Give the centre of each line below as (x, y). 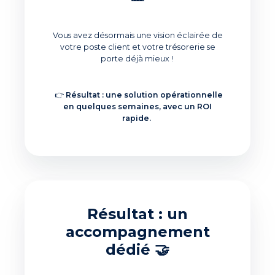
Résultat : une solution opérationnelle (144, 95)
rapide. (137, 118)
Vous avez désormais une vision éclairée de (137, 36)
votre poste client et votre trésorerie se (137, 47)
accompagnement (137, 232)
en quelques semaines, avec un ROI (137, 107)
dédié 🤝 (137, 250)
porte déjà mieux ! (137, 59)
